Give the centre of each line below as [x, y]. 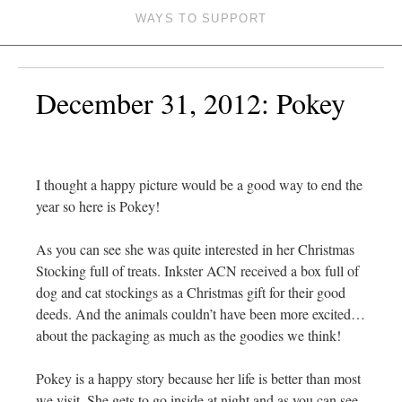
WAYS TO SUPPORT [201, 19]
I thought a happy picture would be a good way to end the [199, 185]
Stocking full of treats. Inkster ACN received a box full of [197, 271]
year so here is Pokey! [98, 206]
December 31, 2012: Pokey [191, 103]
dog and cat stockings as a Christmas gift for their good [191, 293]
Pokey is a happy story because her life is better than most [198, 379]
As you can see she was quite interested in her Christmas [195, 249]
